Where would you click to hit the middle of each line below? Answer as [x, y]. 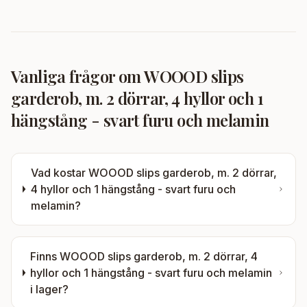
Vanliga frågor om [78, 76]
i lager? [50, 289]
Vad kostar [59, 173]
